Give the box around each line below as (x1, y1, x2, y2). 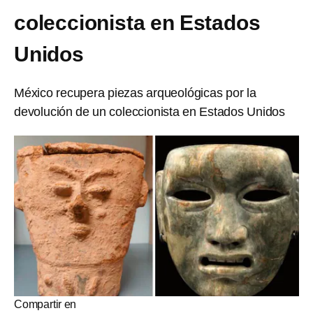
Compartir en (14, 298, 77, 310)
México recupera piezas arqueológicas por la (14, 86, 256, 100)
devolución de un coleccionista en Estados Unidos (14, 105, 285, 119)
